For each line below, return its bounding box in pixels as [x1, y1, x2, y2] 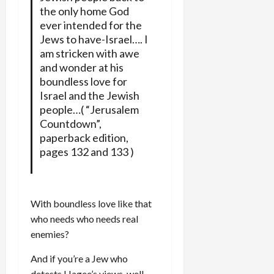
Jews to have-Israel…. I [39, 32, 148, 46]
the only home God [39, 4, 129, 18]
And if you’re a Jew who [31, 252, 128, 264]
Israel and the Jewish [39, 88, 139, 102]
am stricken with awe [39, 46, 139, 60]
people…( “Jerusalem [39, 102, 139, 116]
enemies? [31, 228, 69, 240]
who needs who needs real [31, 212, 138, 224]
